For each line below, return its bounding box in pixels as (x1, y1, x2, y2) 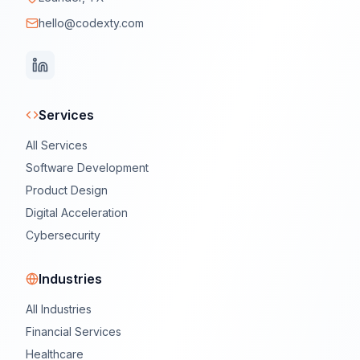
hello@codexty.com (39, 15, 144, 30)
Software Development (26, 160, 149, 174)
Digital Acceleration (26, 205, 128, 219)
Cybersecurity (26, 227, 100, 242)
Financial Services (26, 324, 121, 338)
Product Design (26, 182, 108, 197)
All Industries (26, 301, 92, 316)
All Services (26, 137, 88, 152)
